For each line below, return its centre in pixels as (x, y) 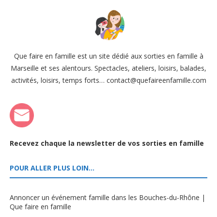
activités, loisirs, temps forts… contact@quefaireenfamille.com (108, 80)
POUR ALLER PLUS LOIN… (52, 168)
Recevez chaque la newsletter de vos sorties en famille (107, 143)
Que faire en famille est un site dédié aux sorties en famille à (108, 56)
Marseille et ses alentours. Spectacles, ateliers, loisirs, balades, (108, 68)
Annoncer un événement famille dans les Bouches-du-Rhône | (108, 198)
